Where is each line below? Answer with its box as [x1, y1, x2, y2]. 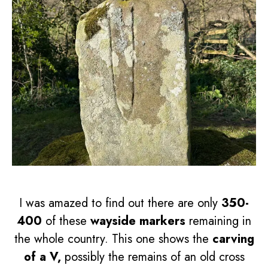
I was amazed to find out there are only [19, 194, 221, 212]
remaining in [189, 212, 251, 230]
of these [42, 212, 90, 230]
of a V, [23, 248, 65, 266]
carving [212, 230, 254, 248]
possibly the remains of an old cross [64, 248, 245, 266]
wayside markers [90, 212, 189, 230]
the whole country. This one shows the [14, 230, 212, 248]
